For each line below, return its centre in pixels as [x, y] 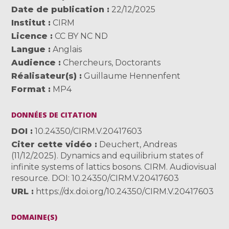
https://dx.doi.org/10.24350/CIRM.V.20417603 [125, 191]
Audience [34, 62]
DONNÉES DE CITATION [54, 114]
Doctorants [138, 62]
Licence [30, 36]
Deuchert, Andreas [137, 144]
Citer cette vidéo [52, 144]
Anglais [66, 49]
